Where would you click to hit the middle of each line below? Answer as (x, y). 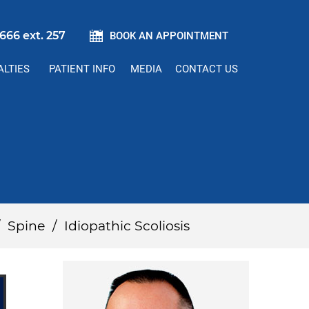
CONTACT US (206, 69)
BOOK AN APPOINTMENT (169, 36)
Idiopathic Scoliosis (127, 226)
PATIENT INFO (82, 69)
